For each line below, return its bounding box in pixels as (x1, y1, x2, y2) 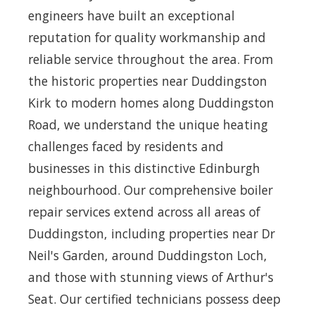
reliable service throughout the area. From (28, 50, 274, 67)
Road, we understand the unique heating (28, 115, 268, 133)
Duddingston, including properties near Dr (28, 224, 275, 242)
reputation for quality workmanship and (28, 28, 266, 46)
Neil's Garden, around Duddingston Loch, (28, 246, 267, 264)
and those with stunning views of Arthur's (28, 268, 274, 285)
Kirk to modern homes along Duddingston (28, 94, 274, 111)
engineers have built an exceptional (28, 6, 235, 24)
